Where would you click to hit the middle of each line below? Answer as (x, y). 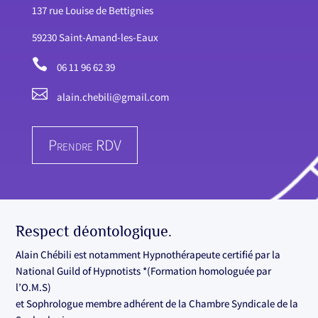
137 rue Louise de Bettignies (92, 11)
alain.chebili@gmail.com (113, 97)
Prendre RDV (84, 145)
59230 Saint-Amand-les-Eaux (95, 38)
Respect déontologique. (94, 231)
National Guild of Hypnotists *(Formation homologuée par (144, 270)
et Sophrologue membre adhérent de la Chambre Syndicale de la (157, 303)
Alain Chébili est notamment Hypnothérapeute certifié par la (148, 254)
